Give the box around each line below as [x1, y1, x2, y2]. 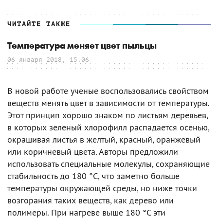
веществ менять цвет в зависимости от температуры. [7, 97, 209, 109]
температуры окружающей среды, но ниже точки [7, 182, 197, 194]
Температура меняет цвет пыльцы [7, 40, 157, 51]
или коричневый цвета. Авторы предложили [7, 145, 178, 157]
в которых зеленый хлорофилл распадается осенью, [7, 121, 209, 133]
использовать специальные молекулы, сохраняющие [7, 158, 210, 169]
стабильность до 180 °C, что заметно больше [7, 170, 180, 182]
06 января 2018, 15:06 [7, 55, 89, 63]
